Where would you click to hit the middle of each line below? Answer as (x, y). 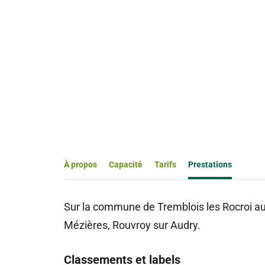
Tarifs (165, 164)
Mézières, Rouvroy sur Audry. (132, 225)
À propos (80, 164)
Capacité (125, 164)
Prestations (210, 164)
